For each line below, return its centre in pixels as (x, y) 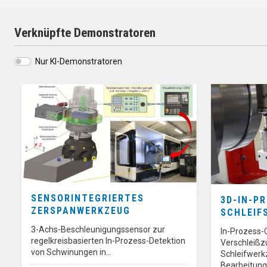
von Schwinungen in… (71, 252)
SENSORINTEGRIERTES (88, 198)
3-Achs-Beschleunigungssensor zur (98, 229)
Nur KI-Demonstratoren (79, 61)
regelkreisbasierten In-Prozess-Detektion (108, 240)
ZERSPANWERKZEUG (81, 210)
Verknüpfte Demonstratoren (85, 32)
